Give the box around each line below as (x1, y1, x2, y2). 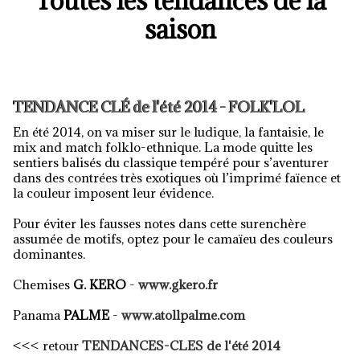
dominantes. (13, 246, 85, 262)
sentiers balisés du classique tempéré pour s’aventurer (13, 154, 329, 170)
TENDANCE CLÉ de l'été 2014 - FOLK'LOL (13, 98, 305, 117)
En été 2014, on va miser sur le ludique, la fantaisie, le (13, 124, 324, 140)
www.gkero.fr (138, 276, 218, 292)
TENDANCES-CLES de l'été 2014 (82, 337, 280, 354)
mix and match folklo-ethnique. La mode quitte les (13, 139, 313, 155)
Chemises (13, 276, 73, 292)
